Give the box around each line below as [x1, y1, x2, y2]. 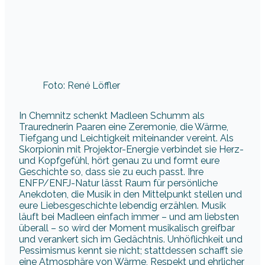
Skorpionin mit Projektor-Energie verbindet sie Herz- [19, 143, 244, 155]
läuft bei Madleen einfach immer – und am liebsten [19, 211, 239, 222]
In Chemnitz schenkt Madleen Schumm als [19, 109, 205, 121]
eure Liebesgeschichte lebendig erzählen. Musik [19, 199, 226, 211]
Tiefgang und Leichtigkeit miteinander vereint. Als [19, 132, 234, 144]
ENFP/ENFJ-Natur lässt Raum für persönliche [19, 177, 218, 189]
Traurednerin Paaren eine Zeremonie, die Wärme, [19, 121, 228, 132]
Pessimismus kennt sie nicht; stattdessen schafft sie [19, 244, 243, 256]
